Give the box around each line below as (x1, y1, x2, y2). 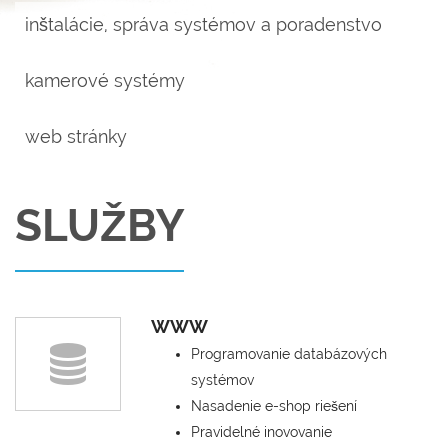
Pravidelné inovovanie (191, 424, 332, 440)
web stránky (25, 126, 127, 147)
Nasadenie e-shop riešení (191, 398, 357, 414)
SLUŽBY (15, 200, 184, 251)
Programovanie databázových (191, 346, 387, 362)
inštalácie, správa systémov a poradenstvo (25, 14, 382, 35)
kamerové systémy (25, 70, 185, 91)
